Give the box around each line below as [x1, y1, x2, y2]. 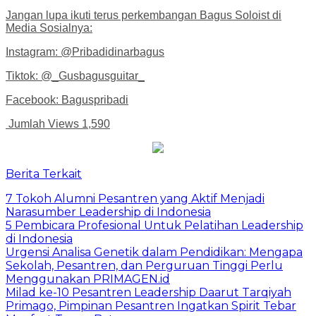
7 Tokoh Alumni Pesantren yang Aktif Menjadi [6, 191, 265, 205]
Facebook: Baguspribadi [6, 93, 128, 106]
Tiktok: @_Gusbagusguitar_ [6, 69, 145, 82]
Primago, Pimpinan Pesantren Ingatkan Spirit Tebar [6, 298, 296, 312]
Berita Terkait [6, 166, 82, 181]
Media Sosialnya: [6, 21, 92, 34]
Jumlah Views [8, 117, 79, 130]
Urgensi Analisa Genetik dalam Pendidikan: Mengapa [6, 245, 303, 259]
